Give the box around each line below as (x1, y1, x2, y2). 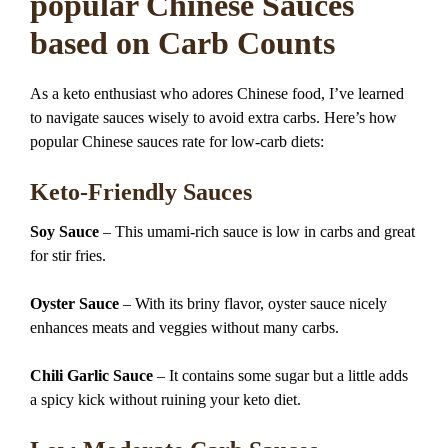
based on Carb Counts (30, 25, 335, 62)
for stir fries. (30, 247, 106, 264)
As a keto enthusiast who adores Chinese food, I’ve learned (30, 84, 404, 102)
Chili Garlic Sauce (30, 367, 153, 384)
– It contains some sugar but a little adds (153, 367, 408, 384)
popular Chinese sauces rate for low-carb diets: (30, 132, 324, 150)
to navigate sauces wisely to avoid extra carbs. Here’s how (30, 108, 397, 126)
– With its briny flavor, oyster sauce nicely (119, 295, 387, 312)
